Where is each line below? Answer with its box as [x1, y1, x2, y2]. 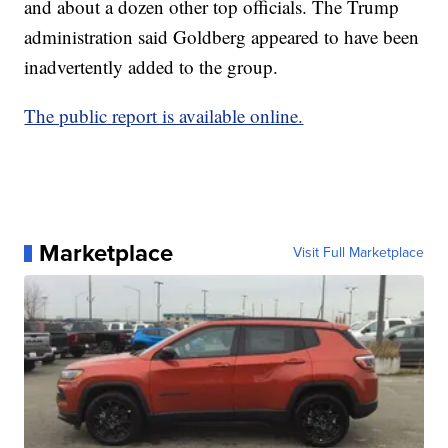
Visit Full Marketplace [292, 242, 424, 264]
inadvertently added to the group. [24, 54, 279, 80]
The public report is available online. [24, 103, 304, 129]
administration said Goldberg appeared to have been [24, 24, 420, 50]
